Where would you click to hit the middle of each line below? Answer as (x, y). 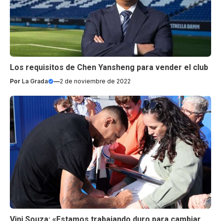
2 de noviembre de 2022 (95, 81)
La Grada (35, 81)
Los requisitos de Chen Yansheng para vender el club (109, 67)
